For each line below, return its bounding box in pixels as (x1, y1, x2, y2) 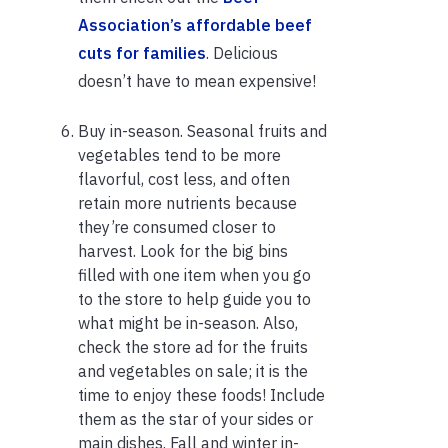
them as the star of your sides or (78, 408, 313, 429)
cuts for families (78, 42, 206, 63)
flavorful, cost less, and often (78, 168, 290, 189)
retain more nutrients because (78, 192, 297, 213)
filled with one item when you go (78, 264, 311, 285)
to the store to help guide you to (78, 288, 311, 309)
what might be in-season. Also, (78, 312, 298, 333)
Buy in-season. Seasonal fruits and (78, 120, 327, 141)
